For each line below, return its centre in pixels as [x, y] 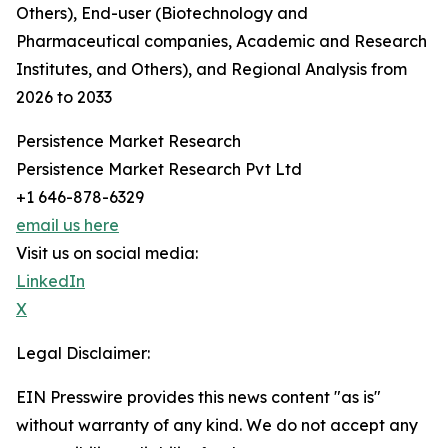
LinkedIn [50, 281]
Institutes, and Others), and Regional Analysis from [211, 69]
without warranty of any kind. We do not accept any [217, 425]
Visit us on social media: [107, 253]
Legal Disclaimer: [83, 353]
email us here [67, 225]
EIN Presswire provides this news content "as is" [198, 397]
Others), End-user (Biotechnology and [162, 13]
